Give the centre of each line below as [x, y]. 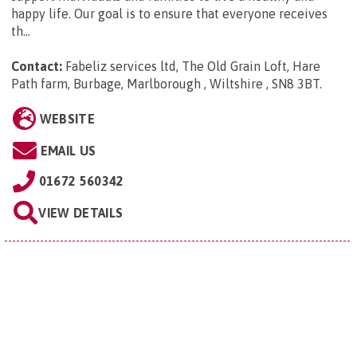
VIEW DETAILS [81, 213]
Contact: [37, 67]
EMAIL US [68, 151]
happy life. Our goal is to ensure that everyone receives [169, 14]
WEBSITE [67, 119]
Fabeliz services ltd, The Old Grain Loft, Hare [193, 67]
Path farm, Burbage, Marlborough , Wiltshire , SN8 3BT [165, 84]
